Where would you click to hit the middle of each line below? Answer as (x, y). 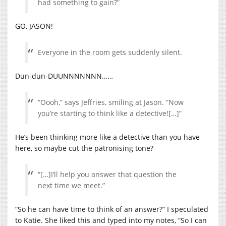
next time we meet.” (71, 185)
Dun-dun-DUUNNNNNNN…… (64, 76)
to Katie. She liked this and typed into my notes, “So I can (111, 220)
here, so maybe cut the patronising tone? (84, 148)
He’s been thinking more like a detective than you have (107, 137)
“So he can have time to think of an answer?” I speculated (112, 209)
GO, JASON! (34, 26)
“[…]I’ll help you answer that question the (107, 174)
